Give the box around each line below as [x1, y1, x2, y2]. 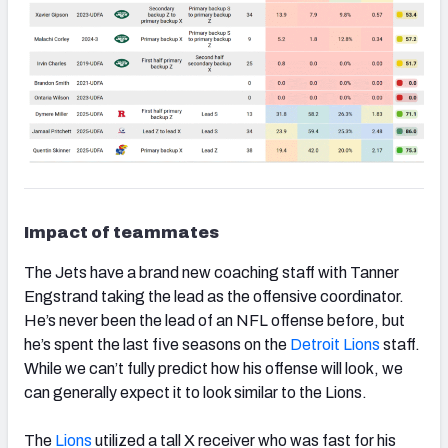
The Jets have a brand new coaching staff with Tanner [24, 263, 399, 281]
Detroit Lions [290, 335, 380, 353]
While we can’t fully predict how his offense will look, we [24, 359, 403, 377]
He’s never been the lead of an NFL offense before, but [24, 311, 405, 329]
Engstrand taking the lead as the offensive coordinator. [24, 287, 404, 305]
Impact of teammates [24, 223, 219, 241]
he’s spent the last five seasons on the [24, 335, 290, 353]
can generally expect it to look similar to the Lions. [24, 383, 367, 401]
